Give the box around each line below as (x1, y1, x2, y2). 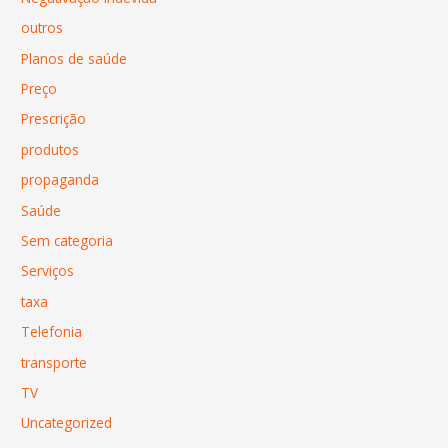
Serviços (21, 261, 75, 281)
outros (21, 18, 64, 38)
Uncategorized (21, 413, 113, 433)
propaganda (21, 170, 100, 190)
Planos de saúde (21, 48, 128, 68)
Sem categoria (21, 231, 114, 251)
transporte (21, 352, 88, 372)
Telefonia (21, 322, 83, 342)
